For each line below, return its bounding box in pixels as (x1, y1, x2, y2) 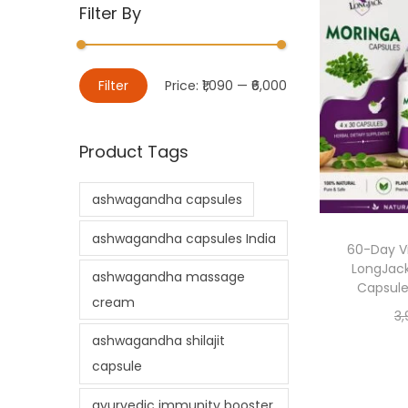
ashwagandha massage (91, 268, 245, 286)
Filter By (79, 2, 141, 25)
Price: (165, 76, 202, 96)
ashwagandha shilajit (91, 331, 225, 351)
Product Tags (79, 140, 189, 164)
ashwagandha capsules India (91, 229, 276, 248)
